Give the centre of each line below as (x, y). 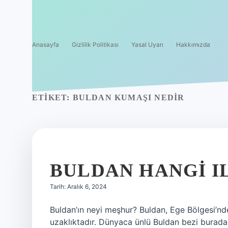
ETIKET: (52, 97)
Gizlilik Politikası (95, 45)
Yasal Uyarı (147, 45)
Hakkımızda (193, 45)
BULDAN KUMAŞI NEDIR (129, 97)
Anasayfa (46, 45)
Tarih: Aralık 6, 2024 (78, 187)
